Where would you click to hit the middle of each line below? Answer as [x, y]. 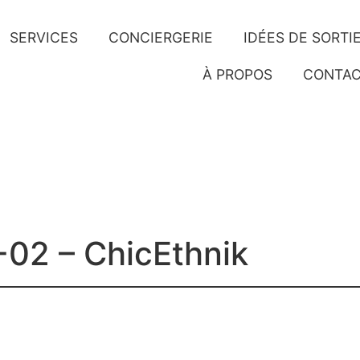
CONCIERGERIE [161, 37]
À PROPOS [238, 74]
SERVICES [44, 37]
